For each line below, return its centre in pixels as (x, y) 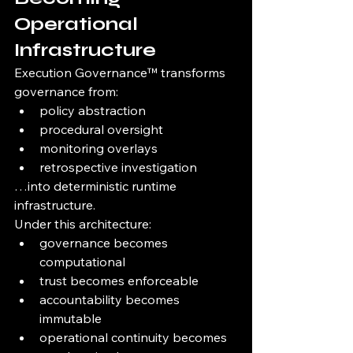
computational (82, 262)
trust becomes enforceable (119, 281)
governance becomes (105, 243)
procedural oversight (101, 130)
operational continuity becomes (135, 338)
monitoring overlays (98, 149)
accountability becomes (111, 300)
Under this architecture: (83, 224)
